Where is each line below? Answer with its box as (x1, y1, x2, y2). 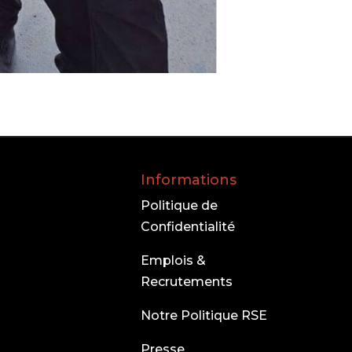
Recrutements (141, 274, 233, 290)
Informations (141, 171, 237, 189)
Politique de (141, 198, 218, 214)
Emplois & (141, 253, 207, 269)
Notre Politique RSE (141, 308, 268, 324)
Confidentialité (141, 219, 236, 235)
